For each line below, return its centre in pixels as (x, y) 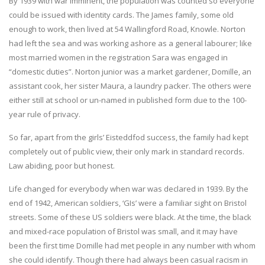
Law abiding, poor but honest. (62, 165)
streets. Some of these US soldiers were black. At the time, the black (130, 217)
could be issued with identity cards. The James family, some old (121, 14)
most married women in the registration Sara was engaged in (118, 57)
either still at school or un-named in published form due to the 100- (128, 100)
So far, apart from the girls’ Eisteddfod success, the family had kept (129, 137)
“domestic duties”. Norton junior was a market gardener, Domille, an (130, 71)
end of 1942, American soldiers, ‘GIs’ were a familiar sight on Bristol (128, 203)
